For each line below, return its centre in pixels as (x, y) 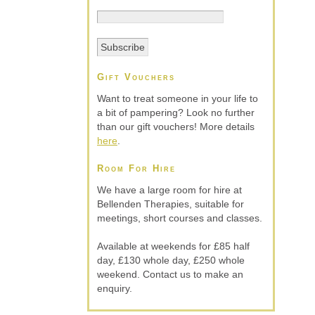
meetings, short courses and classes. (180, 218)
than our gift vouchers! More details (176, 126)
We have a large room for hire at (169, 189)
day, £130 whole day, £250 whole (171, 260)
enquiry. (115, 288)
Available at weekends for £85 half (173, 246)
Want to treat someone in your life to (178, 98)
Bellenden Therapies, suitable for (171, 204)
